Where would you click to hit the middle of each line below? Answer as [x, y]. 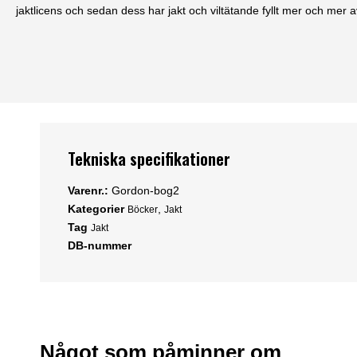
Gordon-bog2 [145, 191]
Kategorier [96, 209]
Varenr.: [90, 191]
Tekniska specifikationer [149, 159]
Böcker [143, 210]
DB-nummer [100, 246]
